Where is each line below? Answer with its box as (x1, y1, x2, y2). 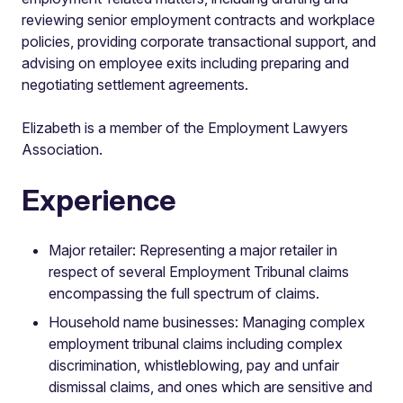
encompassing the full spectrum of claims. (49, 284, 319, 302)
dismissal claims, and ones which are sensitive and (49, 378, 372, 396)
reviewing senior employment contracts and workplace (22, 11, 375, 29)
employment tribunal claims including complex (49, 335, 343, 353)
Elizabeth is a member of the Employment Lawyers (22, 119, 348, 137)
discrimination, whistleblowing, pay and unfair (49, 356, 339, 374)
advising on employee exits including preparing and (22, 54, 349, 72)
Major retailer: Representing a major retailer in (49, 241, 337, 259)
